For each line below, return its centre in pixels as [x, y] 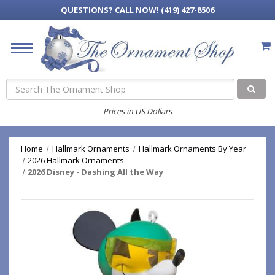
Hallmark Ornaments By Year [192, 149]
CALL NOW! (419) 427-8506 [165, 10]
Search [20, 85]
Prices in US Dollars [137, 111]
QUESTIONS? [88, 10]
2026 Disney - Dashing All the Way [96, 172]
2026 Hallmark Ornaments [76, 160]
